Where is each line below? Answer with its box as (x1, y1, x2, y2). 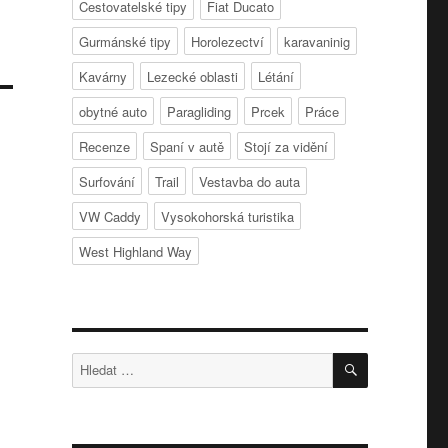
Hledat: (70, 354, 119, 372)
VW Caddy (78, 207, 141, 227)
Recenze (78, 137, 130, 157)
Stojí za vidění (243, 137, 328, 157)
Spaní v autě (149, 137, 224, 157)
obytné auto (78, 102, 147, 122)
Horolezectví (190, 32, 264, 52)
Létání (257, 67, 294, 87)
